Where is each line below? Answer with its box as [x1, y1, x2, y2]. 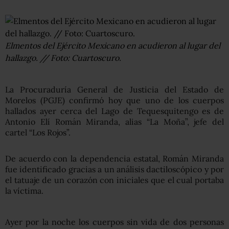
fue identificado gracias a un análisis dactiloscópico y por [5, 164, 224, 174]
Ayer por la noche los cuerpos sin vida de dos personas [5, 217, 224, 227]
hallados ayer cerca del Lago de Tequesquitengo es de [5, 106, 224, 116]
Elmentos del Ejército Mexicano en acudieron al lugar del [5, 40, 220, 51]
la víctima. [5, 186, 43, 196]
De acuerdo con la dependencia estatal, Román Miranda [5, 153, 224, 164]
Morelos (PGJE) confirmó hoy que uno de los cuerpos [5, 95, 224, 105]
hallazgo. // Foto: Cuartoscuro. [5, 53, 121, 63]
